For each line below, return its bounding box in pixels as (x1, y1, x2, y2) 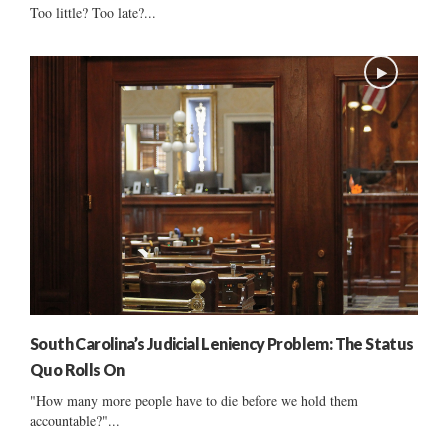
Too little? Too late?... (30, 2, 156, 22)
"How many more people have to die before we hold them (30, 390, 358, 410)
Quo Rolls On (30, 359, 125, 379)
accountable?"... (30, 410, 120, 430)
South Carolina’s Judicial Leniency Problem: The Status (30, 333, 414, 353)
